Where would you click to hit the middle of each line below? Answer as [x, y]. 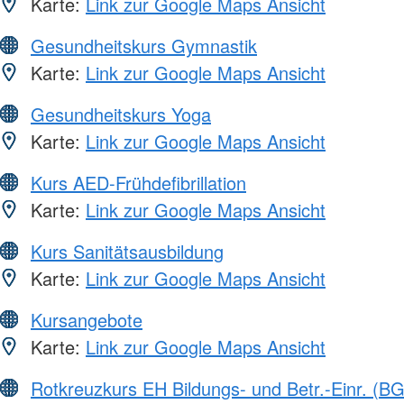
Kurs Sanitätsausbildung [127, 251]
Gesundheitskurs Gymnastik [144, 45]
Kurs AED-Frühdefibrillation [138, 182]
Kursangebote [87, 319]
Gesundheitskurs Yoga [121, 114]
